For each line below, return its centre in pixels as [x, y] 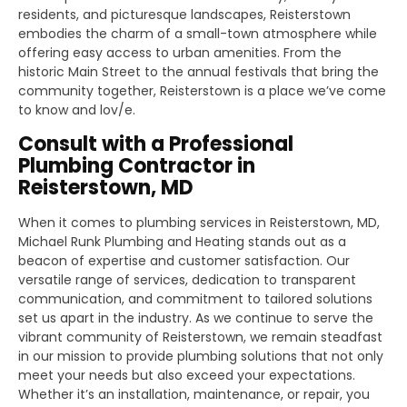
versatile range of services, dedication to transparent [187, 279]
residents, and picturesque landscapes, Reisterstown [184, 14]
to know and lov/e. [77, 109]
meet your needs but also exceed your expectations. [187, 375]
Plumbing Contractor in [137, 165]
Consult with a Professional [156, 144]
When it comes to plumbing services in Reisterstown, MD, [199, 222]
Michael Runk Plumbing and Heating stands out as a [182, 241]
